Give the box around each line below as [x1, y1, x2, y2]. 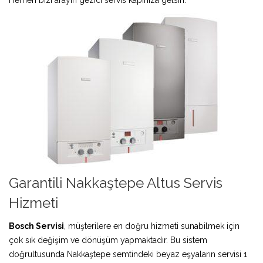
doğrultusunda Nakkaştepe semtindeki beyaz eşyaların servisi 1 [9, 249, 247, 259]
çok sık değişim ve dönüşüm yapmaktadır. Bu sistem [9, 235, 207, 245]
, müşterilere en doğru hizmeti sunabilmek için [64, 221, 240, 231]
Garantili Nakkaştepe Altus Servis [9, 174, 222, 191]
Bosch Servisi [9, 221, 64, 231]
